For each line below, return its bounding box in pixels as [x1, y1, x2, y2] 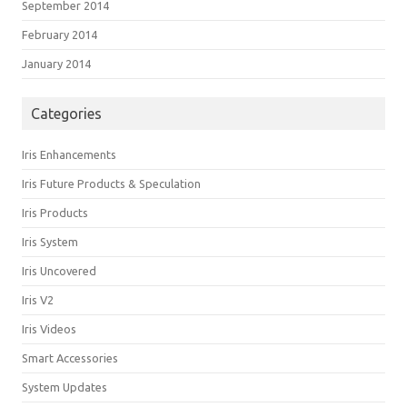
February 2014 [22, 28, 97, 41]
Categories [31, 105, 102, 122]
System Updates [22, 381, 107, 393]
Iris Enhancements [22, 148, 116, 161]
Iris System [22, 235, 78, 248]
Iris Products [22, 206, 88, 219]
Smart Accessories [22, 352, 118, 364]
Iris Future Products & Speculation [22, 177, 201, 190]
